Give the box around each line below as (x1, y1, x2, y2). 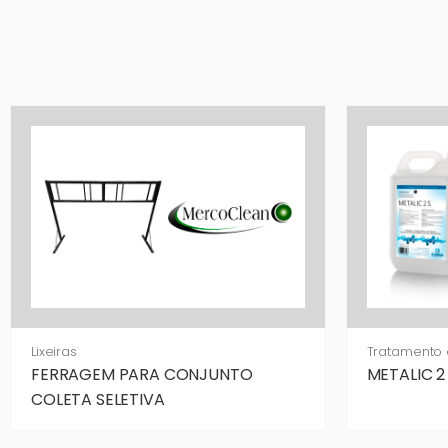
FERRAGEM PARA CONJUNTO (31, 362, 253, 386)
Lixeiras (31, 341, 77, 361)
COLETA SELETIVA (31, 387, 165, 411)
